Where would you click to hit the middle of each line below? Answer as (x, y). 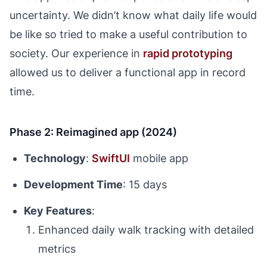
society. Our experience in (76, 53)
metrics (57, 249)
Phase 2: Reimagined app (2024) (93, 132)
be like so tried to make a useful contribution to (128, 34)
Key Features (58, 211)
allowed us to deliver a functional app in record (128, 72)
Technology (55, 158)
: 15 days (145, 184)
